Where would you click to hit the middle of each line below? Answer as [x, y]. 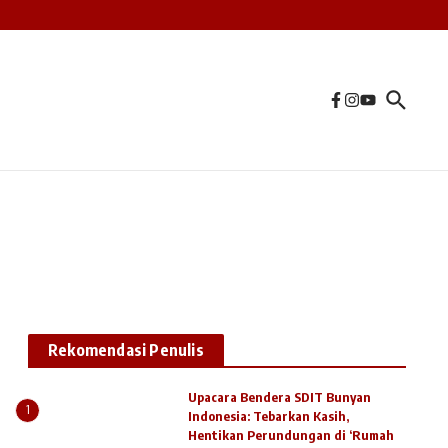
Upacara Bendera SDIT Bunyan [279, 397]
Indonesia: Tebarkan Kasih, [268, 416]
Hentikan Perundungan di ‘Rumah [291, 435]
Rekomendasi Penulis [126, 350]
